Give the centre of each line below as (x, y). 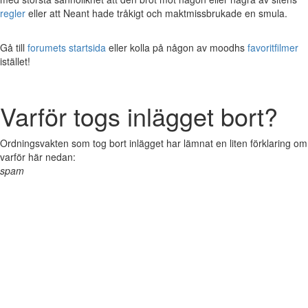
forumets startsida (67, 47)
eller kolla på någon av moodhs (177, 47)
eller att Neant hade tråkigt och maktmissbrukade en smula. (156, 13)
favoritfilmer (273, 47)
